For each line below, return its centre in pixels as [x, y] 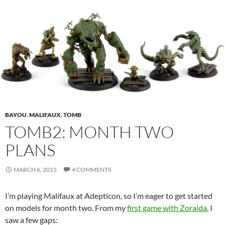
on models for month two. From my [66, 207]
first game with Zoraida [167, 207]
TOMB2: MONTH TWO [89, 132]
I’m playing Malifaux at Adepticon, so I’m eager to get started [109, 195]
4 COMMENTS [91, 169]
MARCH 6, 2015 [35, 169]
